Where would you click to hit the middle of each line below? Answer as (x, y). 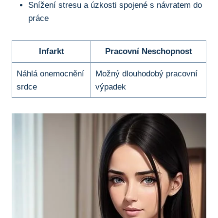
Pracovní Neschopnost (148, 51)
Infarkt (51, 51)
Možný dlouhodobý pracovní (146, 73)
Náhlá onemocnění (50, 73)
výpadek (110, 87)
